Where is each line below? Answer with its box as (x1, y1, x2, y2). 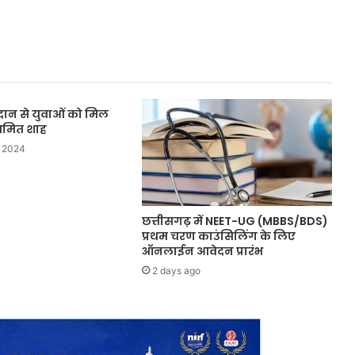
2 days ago (151, 265, 200, 277)
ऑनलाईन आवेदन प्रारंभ (141, 243, 263, 260)
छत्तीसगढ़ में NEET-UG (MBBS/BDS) (141, 213, 328, 230)
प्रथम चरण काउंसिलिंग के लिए (141, 228, 296, 245)
